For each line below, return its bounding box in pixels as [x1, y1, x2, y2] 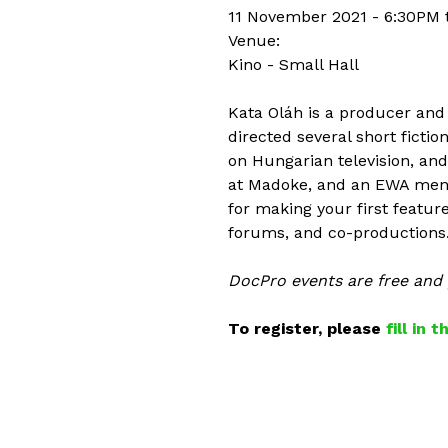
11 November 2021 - [228, 6, 384, 26]
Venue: [228, 30, 285, 50]
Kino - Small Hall [228, 54, 359, 74]
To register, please [228, 318, 386, 338]
